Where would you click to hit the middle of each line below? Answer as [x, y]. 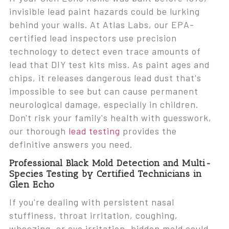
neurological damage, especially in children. [104, 105]
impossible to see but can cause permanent [104, 91]
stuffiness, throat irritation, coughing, [93, 215]
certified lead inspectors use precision [93, 38]
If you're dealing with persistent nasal [91, 202]
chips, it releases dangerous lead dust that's [105, 78]
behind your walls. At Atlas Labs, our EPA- [101, 25]
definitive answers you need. [71, 144]
